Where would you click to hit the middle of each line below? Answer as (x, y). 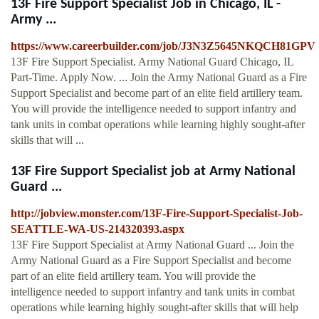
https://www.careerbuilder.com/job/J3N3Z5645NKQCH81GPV (163, 46)
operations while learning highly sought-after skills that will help (155, 308)
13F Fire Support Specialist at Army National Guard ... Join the (152, 245)
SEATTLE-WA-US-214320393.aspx (98, 229)
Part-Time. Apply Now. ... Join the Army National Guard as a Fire (159, 78)
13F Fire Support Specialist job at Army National (153, 172)
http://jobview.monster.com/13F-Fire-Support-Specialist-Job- (157, 214)
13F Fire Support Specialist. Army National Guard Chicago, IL (152, 62)
